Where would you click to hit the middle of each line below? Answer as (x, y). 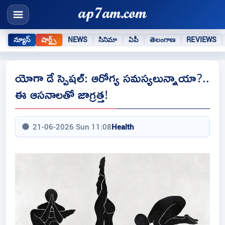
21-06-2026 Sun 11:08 (72, 127)
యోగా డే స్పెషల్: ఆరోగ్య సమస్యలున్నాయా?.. (112, 78)
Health (123, 127)
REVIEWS (202, 39)
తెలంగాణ (162, 39)
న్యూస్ (22, 39)
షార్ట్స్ (49, 39)
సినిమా (108, 39)
